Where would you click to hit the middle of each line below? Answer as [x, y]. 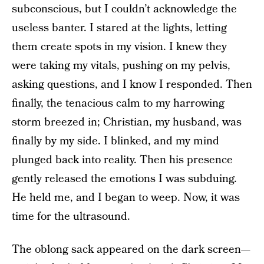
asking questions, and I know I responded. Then [132, 85]
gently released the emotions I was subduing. [124, 179]
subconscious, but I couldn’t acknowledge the [124, 9]
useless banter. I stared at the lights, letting [119, 28]
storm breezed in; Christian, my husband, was [127, 122]
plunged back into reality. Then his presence [122, 160]
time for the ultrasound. [71, 217]
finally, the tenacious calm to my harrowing [118, 103]
